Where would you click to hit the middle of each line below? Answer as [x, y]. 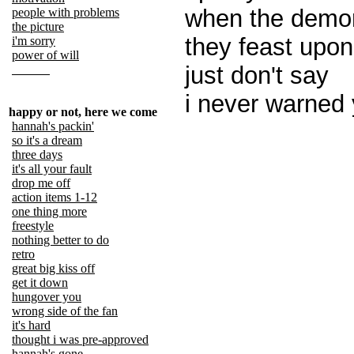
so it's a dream [47, 140]
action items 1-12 [55, 197]
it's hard [31, 325]
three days [37, 154]
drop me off [41, 183]
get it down [40, 282]
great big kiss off [53, 268]
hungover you [47, 297]
